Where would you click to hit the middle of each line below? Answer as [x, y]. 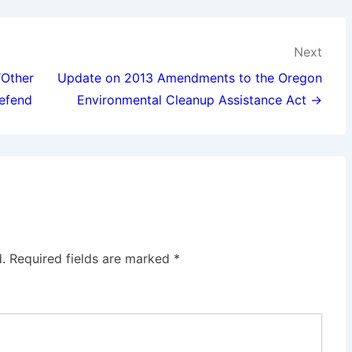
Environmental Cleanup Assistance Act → [200, 100]
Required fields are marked [92, 258]
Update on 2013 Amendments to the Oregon [190, 78]
